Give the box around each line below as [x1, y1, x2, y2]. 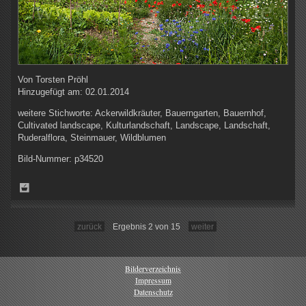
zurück [77, 221, 102, 231]
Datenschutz [133, 287, 173, 298]
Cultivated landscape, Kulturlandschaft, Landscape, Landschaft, [18, 120, 270, 130]
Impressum [135, 275, 171, 286]
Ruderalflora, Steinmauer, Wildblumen [18, 132, 166, 143]
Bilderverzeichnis [125, 263, 181, 274]
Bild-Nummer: [18, 153, 74, 164]
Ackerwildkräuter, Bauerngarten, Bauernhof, [95, 107, 266, 118]
